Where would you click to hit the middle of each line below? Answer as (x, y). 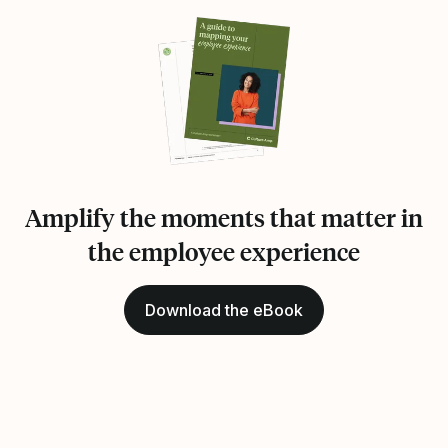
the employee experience (224, 252)
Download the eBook (224, 310)
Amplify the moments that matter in (224, 218)
